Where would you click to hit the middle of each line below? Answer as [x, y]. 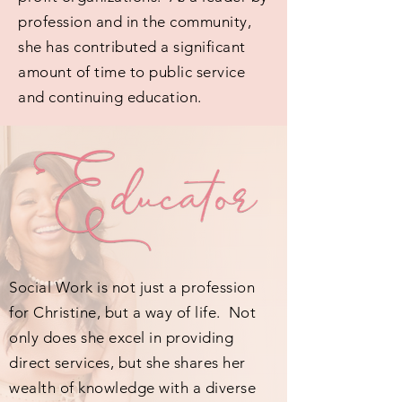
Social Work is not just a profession [132, 287]
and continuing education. [114, 97]
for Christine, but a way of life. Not [133, 312]
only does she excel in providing [122, 337]
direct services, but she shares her [127, 363]
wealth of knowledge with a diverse [133, 388]
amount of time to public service [132, 72]
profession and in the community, [135, 22]
